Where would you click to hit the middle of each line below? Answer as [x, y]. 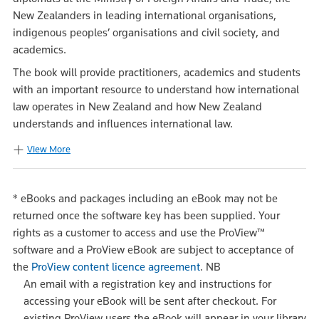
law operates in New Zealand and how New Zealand [137, 106]
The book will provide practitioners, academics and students [157, 72]
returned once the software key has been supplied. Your [146, 215]
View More [49, 149]
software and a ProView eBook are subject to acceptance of [153, 250]
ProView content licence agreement [116, 267]
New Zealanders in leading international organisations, [145, 15]
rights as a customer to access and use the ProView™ [139, 232]
